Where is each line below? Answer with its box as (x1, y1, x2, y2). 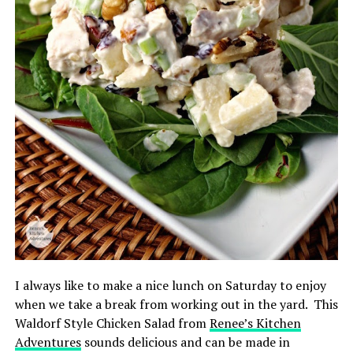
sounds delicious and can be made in (80, 333, 290, 351)
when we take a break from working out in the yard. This (14, 295, 338, 314)
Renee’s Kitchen (209, 314, 301, 333)
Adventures (14, 333, 81, 351)
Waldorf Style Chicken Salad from (14, 314, 210, 333)
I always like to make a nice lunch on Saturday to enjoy (14, 277, 326, 295)
